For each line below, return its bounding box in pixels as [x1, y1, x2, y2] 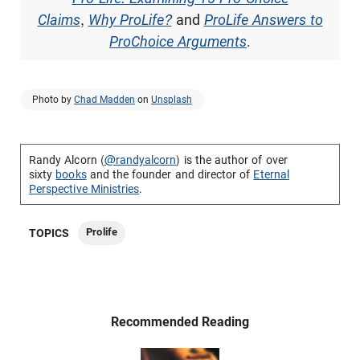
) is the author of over [176, 153, 288, 166]
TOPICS [29, 226, 70, 239]
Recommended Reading [111, 313, 249, 329]
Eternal [253, 167, 289, 181]
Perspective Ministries [29, 182, 140, 195]
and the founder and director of [86, 167, 254, 181]
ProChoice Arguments [109, 32, 247, 50]
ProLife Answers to [203, 10, 323, 28]
